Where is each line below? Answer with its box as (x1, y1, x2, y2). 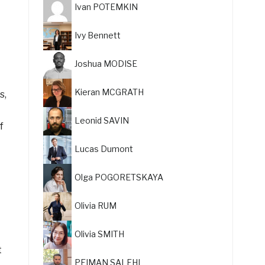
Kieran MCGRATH (75, 86, 144, 97)
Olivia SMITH (75, 228, 125, 239)
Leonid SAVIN (75, 115, 130, 125)
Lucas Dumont (75, 143, 134, 154)
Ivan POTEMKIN (75, 1, 138, 12)
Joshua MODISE (75, 58, 138, 69)
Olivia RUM (75, 200, 117, 211)
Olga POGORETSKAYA (75, 172, 164, 182)
